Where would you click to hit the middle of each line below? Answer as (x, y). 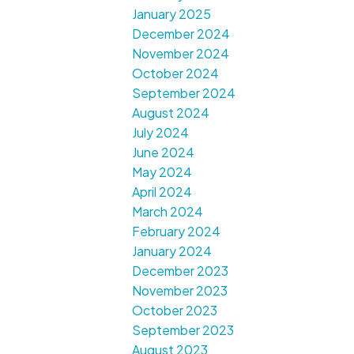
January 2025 (172, 14)
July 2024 (161, 133)
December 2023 (181, 271)
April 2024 (162, 192)
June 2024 (164, 153)
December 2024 (181, 34)
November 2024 (181, 54)
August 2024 (171, 113)
